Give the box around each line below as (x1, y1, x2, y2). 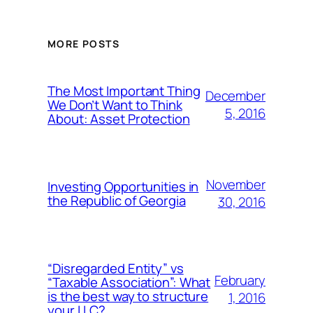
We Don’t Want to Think (48, 96, 182, 115)
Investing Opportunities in (48, 177, 199, 196)
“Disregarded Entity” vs (48, 259, 184, 278)
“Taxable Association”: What (48, 273, 211, 292)
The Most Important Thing (48, 82, 201, 101)
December (205, 87, 265, 105)
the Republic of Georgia (48, 191, 186, 210)
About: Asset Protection (48, 110, 190, 129)
